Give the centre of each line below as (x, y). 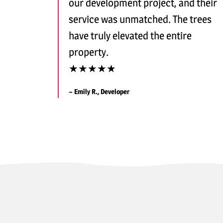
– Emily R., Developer (99, 91)
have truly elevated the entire (130, 35)
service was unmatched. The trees (140, 19)
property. (89, 52)
